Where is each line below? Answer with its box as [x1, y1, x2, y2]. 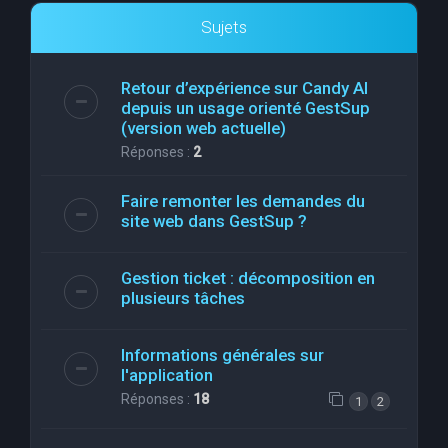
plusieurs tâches [121, 288, 245, 309]
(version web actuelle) [121, 118, 286, 139]
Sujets [201, 17, 247, 38]
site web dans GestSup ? [121, 211, 307, 232]
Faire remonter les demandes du [121, 191, 365, 212]
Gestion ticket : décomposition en [121, 268, 375, 289]
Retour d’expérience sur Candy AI [121, 78, 368, 99]
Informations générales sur [121, 345, 324, 366]
